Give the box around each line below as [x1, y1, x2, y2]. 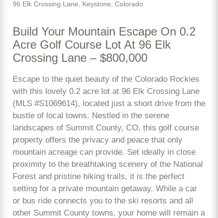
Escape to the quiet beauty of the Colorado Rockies [13, 74, 200, 84]
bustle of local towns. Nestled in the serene [13, 111, 169, 121]
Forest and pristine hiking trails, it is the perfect [13, 172, 184, 182]
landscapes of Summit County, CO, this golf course [13, 123, 199, 133]
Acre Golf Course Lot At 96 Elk [13, 38, 171, 52]
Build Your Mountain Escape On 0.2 [13, 25, 196, 38]
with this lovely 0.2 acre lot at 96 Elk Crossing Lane [13, 87, 200, 96]
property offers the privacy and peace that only [13, 135, 182, 145]
